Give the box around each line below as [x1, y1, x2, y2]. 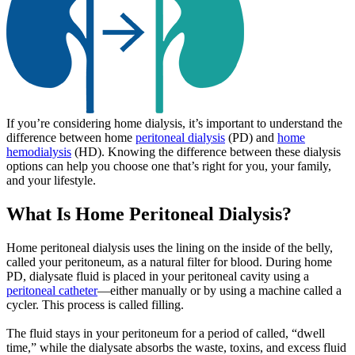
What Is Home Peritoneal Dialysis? [6, 203, 292, 224]
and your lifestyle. [6, 173, 96, 187]
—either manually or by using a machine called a [97, 283, 342, 297]
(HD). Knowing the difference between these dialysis [71, 144, 341, 158]
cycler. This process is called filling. [6, 297, 184, 311]
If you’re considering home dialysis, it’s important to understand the [6, 116, 342, 130]
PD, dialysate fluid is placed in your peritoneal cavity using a [6, 269, 309, 283]
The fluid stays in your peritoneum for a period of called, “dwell [6, 326, 325, 340]
